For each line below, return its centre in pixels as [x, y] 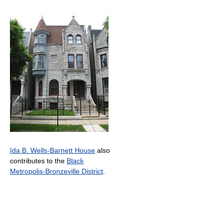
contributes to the [38, 161]
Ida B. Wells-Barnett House [53, 150]
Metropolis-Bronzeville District [56, 171]
